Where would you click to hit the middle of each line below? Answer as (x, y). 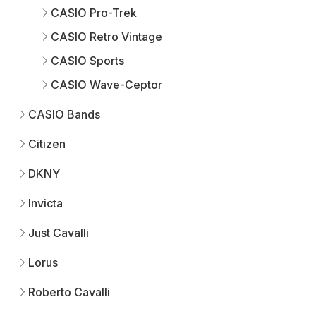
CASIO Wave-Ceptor (107, 84)
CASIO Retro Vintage (107, 36)
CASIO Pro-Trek (94, 12)
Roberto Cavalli (69, 292)
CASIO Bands (64, 114)
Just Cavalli (59, 232)
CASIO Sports (87, 60)
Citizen (47, 144)
